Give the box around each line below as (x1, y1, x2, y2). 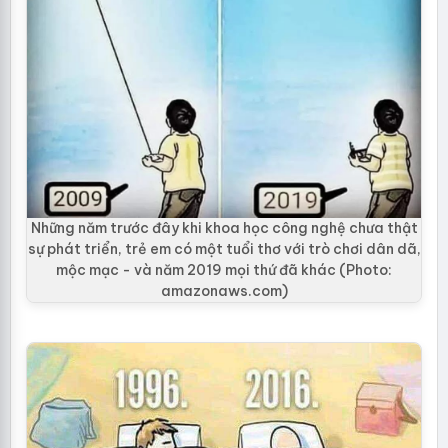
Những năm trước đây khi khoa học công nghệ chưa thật (30, 219, 418, 237)
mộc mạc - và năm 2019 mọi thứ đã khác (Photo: (56, 261, 392, 279)
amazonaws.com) (160, 282, 288, 300)
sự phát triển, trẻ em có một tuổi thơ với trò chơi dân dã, (27, 240, 421, 258)
